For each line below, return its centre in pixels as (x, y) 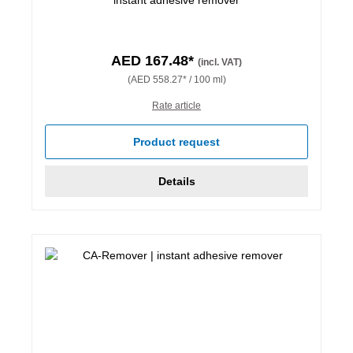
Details (176, 181)
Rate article (176, 105)
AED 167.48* (154, 60)
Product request (176, 141)
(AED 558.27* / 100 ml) (176, 79)
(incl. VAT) (220, 62)
